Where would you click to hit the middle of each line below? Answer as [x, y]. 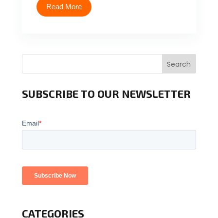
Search [179, 64]
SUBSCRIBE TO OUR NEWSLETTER [106, 93]
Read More [64, 7]
